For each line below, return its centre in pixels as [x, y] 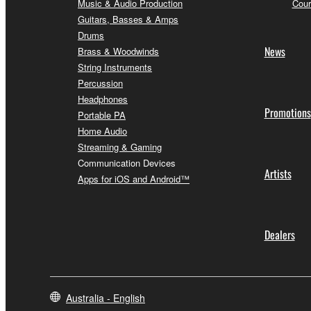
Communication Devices [127, 163]
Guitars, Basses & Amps [128, 19]
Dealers [279, 235]
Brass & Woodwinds [118, 51]
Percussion [100, 83]
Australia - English [106, 298]
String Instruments [115, 67]
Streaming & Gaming [120, 147]
